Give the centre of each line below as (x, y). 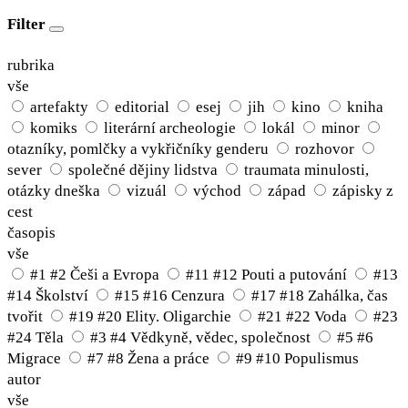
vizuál (147, 191)
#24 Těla (36, 338)
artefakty (59, 107)
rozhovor (325, 149)
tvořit (25, 317)
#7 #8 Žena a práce (148, 359)
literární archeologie (170, 128)
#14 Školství (48, 296)
